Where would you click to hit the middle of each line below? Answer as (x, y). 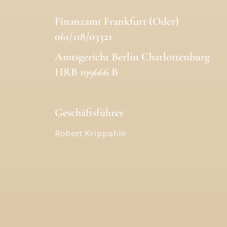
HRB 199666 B (86, 72)
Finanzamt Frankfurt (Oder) (117, 22)
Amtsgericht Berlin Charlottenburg (132, 57)
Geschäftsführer (89, 113)
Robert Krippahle (90, 134)
